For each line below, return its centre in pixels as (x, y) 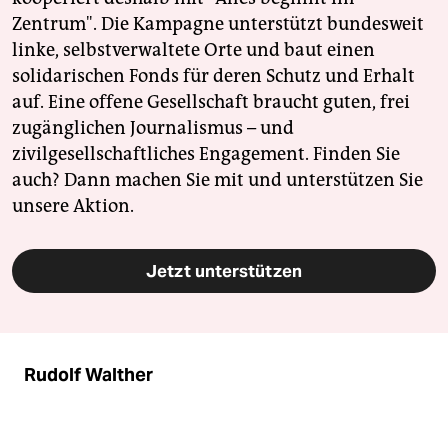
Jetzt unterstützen (224, 270)
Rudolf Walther (88, 374)
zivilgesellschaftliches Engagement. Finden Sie (206, 153)
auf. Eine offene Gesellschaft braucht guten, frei (211, 101)
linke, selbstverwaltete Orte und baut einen (193, 49)
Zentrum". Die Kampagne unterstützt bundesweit (218, 23)
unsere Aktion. (73, 205)
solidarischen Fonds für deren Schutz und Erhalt (213, 75)
